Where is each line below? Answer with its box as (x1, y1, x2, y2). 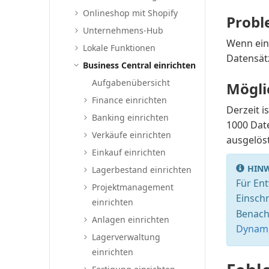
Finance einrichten (92, 94, 168, 106)
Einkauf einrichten (92, 147, 166, 158)
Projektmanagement (92, 181, 174, 193)
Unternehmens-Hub (83, 25, 164, 36)
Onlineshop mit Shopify (83, 7, 178, 19)
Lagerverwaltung (92, 231, 161, 243)
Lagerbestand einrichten (92, 164, 192, 175)
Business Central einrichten (83, 59, 196, 71)
